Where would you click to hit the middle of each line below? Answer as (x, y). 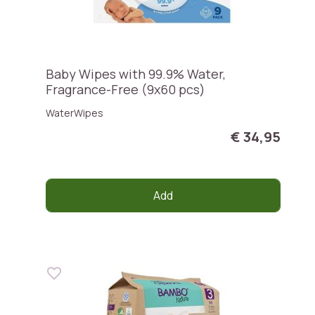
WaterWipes (75, 113)
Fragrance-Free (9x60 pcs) (126, 89)
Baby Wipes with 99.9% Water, (136, 74)
